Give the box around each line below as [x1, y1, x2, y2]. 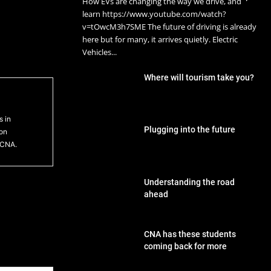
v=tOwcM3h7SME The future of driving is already [82, 21, 256, 32]
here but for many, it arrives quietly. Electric [82, 33, 238, 45]
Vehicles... [82, 46, 117, 57]
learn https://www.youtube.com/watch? [82, 8, 226, 19]
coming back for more [144, 241, 227, 252]
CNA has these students [144, 229, 237, 240]
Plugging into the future [144, 125, 236, 135]
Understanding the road [144, 177, 235, 187]
